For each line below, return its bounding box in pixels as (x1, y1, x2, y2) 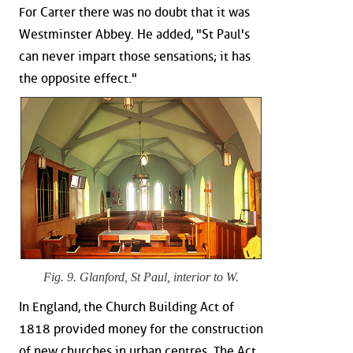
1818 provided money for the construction (19, 321, 263, 336)
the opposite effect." (19, 70, 137, 86)
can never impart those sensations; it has (19, 48, 251, 64)
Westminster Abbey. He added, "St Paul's (19, 26, 250, 42)
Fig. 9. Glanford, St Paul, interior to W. (43, 270, 240, 284)
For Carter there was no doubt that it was (19, 4, 250, 20)
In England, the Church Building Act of (19, 299, 234, 314)
